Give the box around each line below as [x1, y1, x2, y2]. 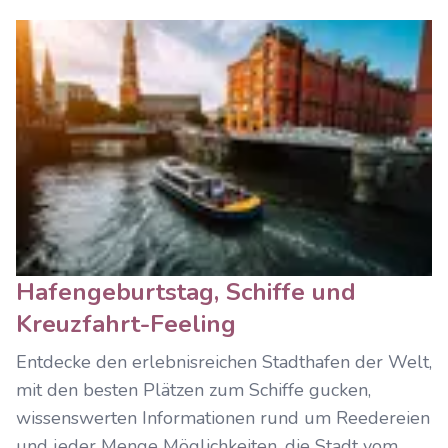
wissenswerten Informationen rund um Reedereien [16, 406, 430, 430]
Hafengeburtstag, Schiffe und [16, 276, 356, 308]
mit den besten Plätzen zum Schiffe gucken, [16, 378, 371, 402]
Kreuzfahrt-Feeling [16, 308, 236, 340]
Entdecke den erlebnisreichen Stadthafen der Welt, [16, 350, 432, 374]
